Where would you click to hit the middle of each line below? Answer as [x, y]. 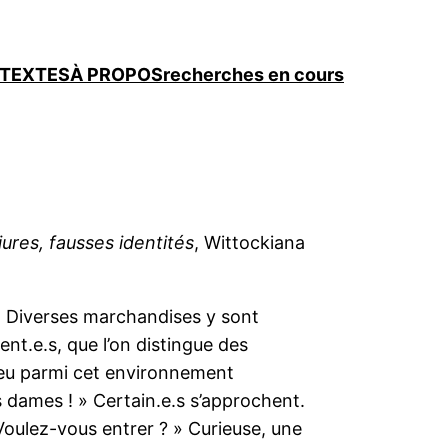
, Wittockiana [249, 242]
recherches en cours [253, 75]
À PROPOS [116, 75]
